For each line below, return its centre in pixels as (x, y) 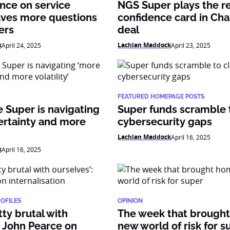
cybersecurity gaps (165, 122)
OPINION (130, 201)
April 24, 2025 (21, 45)
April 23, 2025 (191, 45)
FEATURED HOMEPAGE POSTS (161, 97)
